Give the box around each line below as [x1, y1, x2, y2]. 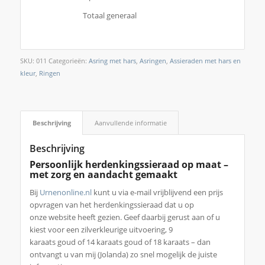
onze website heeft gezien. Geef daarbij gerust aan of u [29, 211, 220, 222]
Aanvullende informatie [94, 118, 167, 127]
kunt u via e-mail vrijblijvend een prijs [91, 186, 223, 198]
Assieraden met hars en [169, 56, 241, 65]
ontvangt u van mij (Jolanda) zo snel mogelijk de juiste [29, 248, 217, 260]
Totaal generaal [82, 9, 137, 21]
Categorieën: [48, 56, 89, 65]
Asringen [139, 56, 166, 65]
